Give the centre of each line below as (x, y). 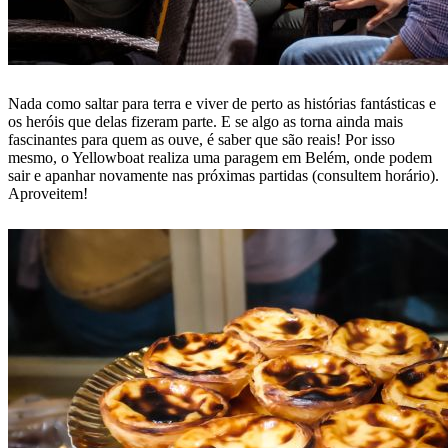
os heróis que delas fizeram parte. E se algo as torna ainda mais (205, 122)
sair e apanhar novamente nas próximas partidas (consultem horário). (223, 176)
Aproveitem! (48, 194)
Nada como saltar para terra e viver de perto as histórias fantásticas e (222, 104)
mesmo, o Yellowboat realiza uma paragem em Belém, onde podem (220, 158)
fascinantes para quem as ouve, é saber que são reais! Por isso (201, 140)
